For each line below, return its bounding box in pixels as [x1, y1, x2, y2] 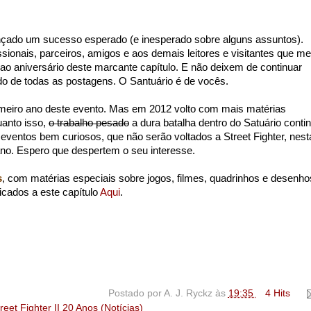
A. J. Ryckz [163, 288, 215, 299]
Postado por [108, 288, 164, 299]
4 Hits [265, 288, 290, 299]
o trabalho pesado [49, 117, 129, 129]
